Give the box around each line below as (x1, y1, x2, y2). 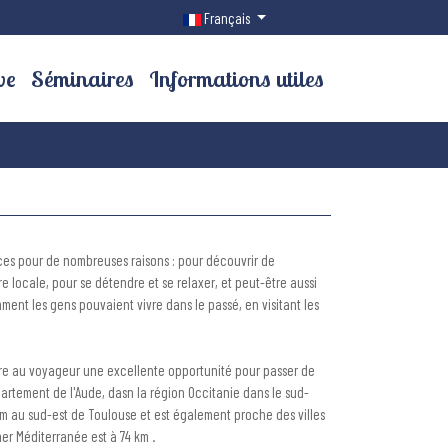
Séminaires (30, 64, 134, 94)
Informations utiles (148, 64, 324, 94)
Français (204, 8, 254, 27)
